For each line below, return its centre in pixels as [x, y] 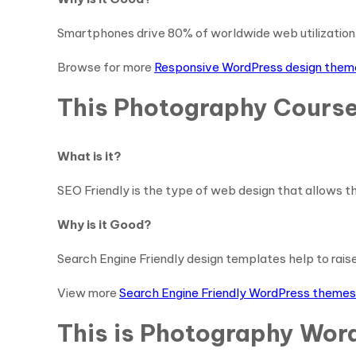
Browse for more [106, 67]
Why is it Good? [104, 224]
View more [88, 293]
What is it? [89, 156]
